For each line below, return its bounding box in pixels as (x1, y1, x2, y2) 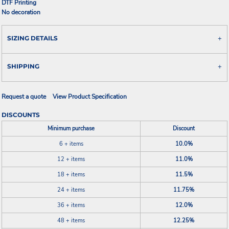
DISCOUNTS (2, 110, 40, 119)
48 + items (57, 216, 85, 224)
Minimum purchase (48, 124, 95, 132)
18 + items (57, 170, 85, 178)
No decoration (2, 8, 40, 16)
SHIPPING (7, 62, 39, 70)
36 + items (57, 201, 85, 209)
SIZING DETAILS (7, 34, 58, 42)
